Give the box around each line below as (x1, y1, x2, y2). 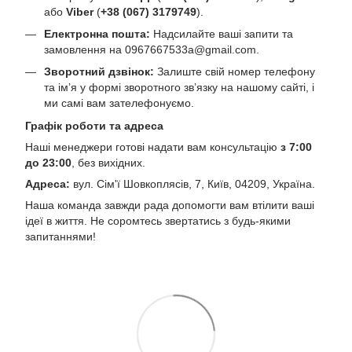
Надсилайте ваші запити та (150, 27, 293, 40)
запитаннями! (25, 229, 96, 243)
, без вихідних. (71, 156, 145, 169)
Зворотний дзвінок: (44, 65, 154, 79)
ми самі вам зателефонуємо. (44, 97, 194, 110)
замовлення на (44, 43, 125, 56)
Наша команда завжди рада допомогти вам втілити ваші (25, 198, 314, 211)
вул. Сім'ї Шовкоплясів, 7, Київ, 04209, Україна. (70, 177, 315, 190)
